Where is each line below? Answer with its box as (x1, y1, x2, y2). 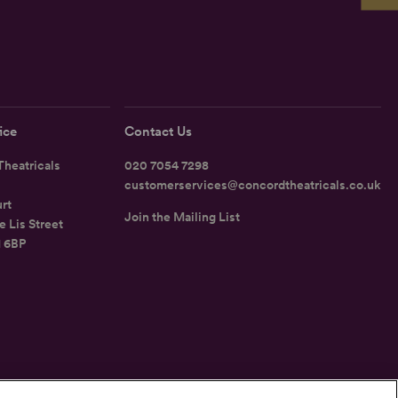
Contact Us (124, 123, 193, 140)
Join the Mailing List (124, 210, 241, 225)
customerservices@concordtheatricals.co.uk (124, 178, 382, 193)
